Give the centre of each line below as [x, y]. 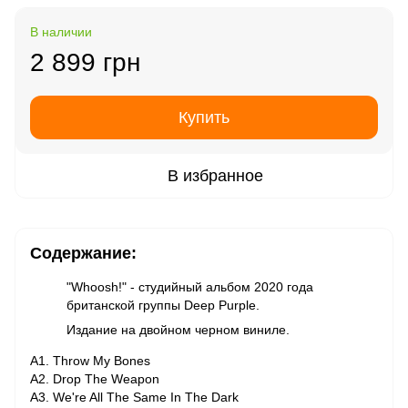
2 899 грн [85, 62]
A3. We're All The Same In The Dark [134, 397]
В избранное [215, 176]
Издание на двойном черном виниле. [178, 330]
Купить [204, 117]
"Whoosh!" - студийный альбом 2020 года [190, 287]
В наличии [61, 32]
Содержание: [83, 253]
